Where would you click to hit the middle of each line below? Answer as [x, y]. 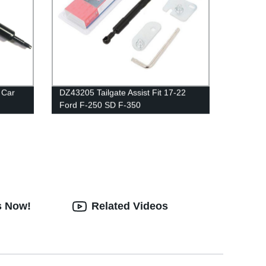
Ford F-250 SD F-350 [100, 105]
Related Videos [130, 206]
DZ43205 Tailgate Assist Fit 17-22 [122, 92]
